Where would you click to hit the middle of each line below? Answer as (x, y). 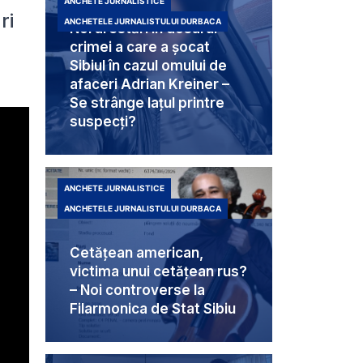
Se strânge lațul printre (147, 103)
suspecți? (103, 122)
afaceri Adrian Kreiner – (149, 85)
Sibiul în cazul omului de (148, 66)
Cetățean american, (137, 253)
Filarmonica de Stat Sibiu (153, 309)
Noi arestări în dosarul (143, 29)
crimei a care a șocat (140, 47)
